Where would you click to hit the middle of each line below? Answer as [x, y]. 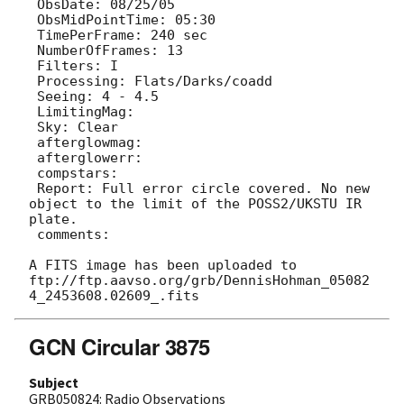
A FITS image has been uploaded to [163, 265]
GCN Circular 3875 [119, 346]
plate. [53, 219]
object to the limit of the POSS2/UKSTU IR [195, 203]
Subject [54, 382]
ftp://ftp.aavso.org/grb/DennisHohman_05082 [199, 280]
